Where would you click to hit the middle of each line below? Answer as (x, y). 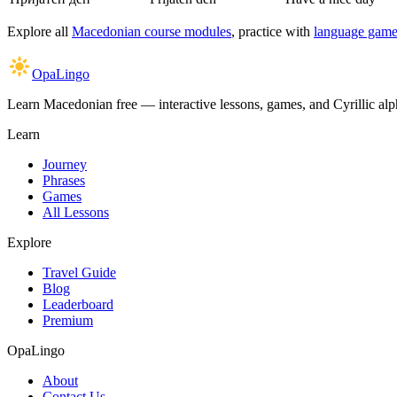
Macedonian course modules (152, 31)
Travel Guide (79, 272)
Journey (65, 164)
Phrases (64, 180)
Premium (68, 320)
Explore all (38, 31)
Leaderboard (78, 304)
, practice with (271, 31)
